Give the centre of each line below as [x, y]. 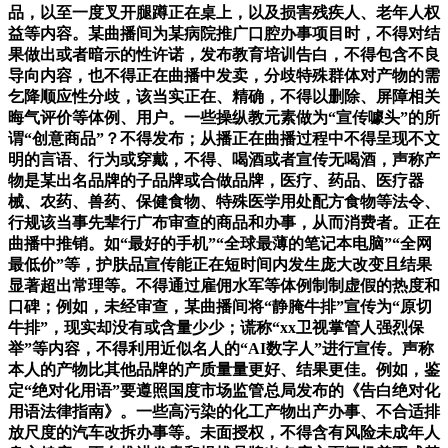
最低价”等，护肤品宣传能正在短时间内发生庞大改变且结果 [220, 265]
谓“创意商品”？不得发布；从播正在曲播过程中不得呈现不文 [224, 139]
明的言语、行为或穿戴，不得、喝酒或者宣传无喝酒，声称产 [224, 160]
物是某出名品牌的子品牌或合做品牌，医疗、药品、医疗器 [216, 181]
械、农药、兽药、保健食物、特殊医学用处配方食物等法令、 [224, 202]
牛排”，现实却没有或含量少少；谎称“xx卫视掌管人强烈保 [216, 328]
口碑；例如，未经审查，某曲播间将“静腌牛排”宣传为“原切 [220, 307]
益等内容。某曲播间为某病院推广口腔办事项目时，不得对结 [224, 34]
